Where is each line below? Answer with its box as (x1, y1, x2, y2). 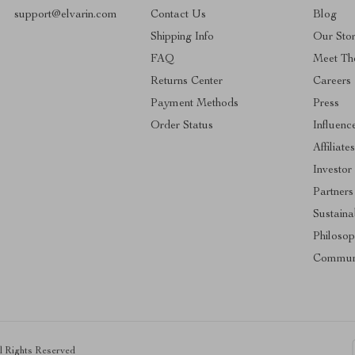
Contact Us (150, 9, 206, 21)
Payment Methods (150, 97, 239, 109)
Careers (313, 75, 352, 87)
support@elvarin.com (13, 9, 117, 21)
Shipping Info (150, 31, 214, 43)
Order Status (150, 120, 213, 132)
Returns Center (150, 75, 223, 87)
